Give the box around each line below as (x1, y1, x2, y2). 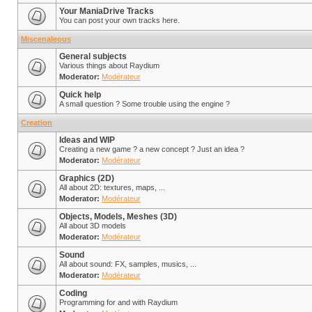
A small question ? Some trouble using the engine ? (59, 100, 230, 108)
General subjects (59, 52, 127, 61)
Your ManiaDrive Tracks (59, 6, 154, 16)
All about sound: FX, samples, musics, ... (59, 260, 196, 268)
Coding (59, 288, 87, 298)
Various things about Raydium (59, 61, 159, 70)
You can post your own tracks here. (59, 16, 180, 24)
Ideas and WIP (59, 135, 115, 145)
